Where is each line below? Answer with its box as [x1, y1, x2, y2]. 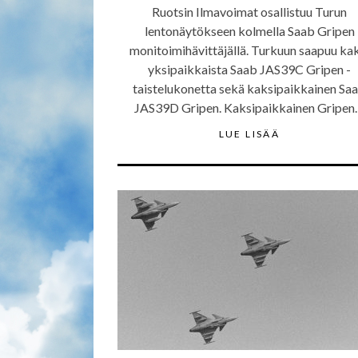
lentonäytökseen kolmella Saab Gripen [144, 23, 355, 38]
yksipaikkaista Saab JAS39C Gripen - [148, 62, 351, 77]
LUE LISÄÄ [218, 128, 280, 140]
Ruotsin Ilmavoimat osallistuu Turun [152, 4, 347, 19]
